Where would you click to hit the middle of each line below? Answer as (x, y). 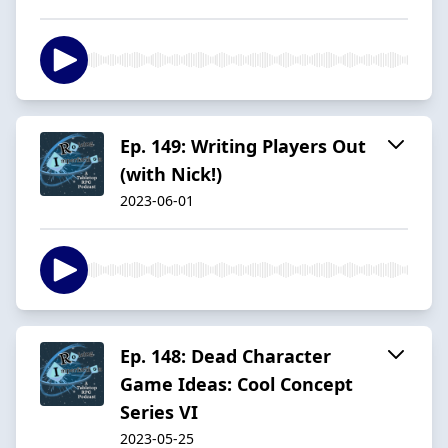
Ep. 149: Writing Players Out (243, 145)
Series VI (159, 411)
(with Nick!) (171, 173)
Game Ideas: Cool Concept (236, 383)
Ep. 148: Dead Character (225, 355)
